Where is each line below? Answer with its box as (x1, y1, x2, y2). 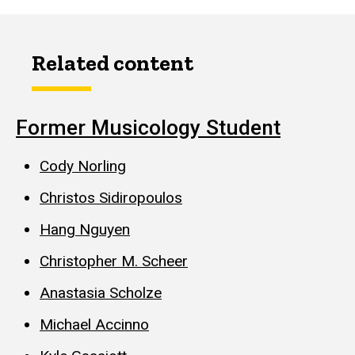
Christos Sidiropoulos (40, 189, 182, 208)
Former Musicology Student (16, 115, 281, 139)
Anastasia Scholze (40, 284, 162, 303)
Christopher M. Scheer (40, 252, 188, 271)
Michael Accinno (40, 315, 149, 334)
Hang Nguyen (40, 220, 130, 239)
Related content (32, 49, 193, 76)
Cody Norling (40, 157, 126, 176)
